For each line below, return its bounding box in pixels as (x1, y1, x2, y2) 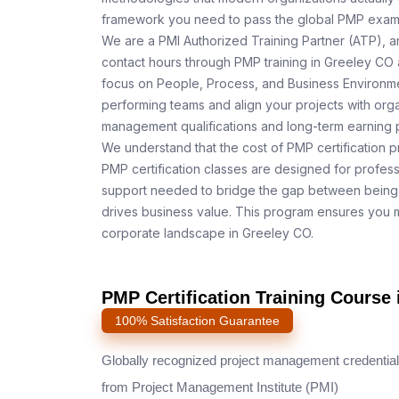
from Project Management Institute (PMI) (102, 379, 338, 395)
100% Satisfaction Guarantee (115, 313, 280, 328)
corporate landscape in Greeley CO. (102, 225, 313, 240)
